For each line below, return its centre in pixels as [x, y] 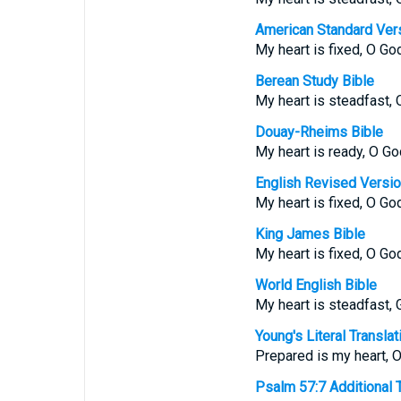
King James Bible [310, 234]
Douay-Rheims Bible [319, 132]
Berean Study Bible [314, 81]
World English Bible [316, 285]
